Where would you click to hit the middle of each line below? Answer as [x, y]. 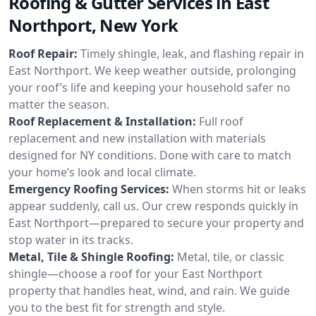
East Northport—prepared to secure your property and [156, 223]
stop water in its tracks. [71, 239]
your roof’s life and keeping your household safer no [150, 87]
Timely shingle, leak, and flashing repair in [192, 53]
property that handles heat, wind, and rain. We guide [149, 290]
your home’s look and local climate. [102, 172]
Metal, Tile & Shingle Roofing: [91, 256]
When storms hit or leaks [239, 189]
